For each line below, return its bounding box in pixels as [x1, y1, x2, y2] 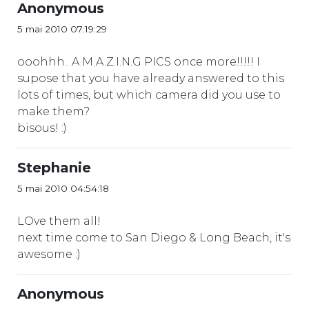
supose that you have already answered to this [17, 71, 284, 85]
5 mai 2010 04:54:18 [17, 182, 109, 194]
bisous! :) [17, 121, 67, 134]
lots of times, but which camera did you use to [17, 88, 281, 101]
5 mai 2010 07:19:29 [17, 23, 107, 34]
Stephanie [17, 159, 91, 176]
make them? [17, 104, 90, 118]
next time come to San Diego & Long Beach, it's [17, 230, 290, 244]
